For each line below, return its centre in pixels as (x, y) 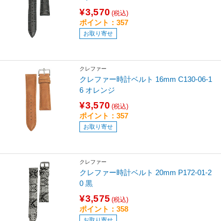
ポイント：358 (104, 209)
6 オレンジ (97, 90)
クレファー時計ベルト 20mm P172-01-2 (146, 172)
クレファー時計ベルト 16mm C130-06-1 (146, 79)
